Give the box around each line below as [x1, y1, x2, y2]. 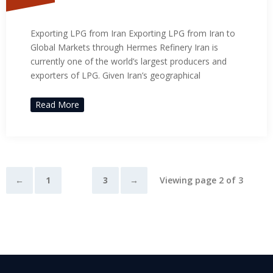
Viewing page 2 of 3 [160, 174, 243, 186]
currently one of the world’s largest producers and [30, 55, 227, 67]
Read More [35, 98, 79, 110]
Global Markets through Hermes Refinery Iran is [30, 41, 218, 53]
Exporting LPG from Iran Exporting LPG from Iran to [30, 27, 235, 39]
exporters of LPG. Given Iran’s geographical [30, 69, 200, 81]
